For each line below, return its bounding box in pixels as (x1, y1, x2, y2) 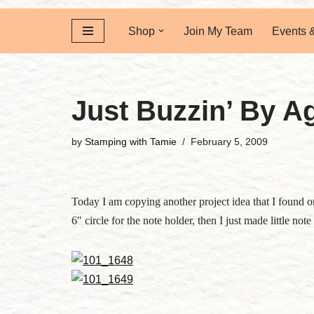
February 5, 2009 (191, 136, 268, 147)
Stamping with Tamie (85, 136, 177, 147)
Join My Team (184, 25, 252, 37)
